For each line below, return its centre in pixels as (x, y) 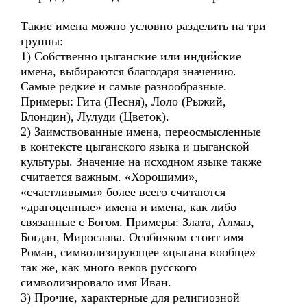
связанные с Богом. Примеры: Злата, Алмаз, (137, 222)
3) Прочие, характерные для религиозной (130, 297)
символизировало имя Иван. (96, 282)
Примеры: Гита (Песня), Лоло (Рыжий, (123, 101)
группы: (42, 41)
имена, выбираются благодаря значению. (128, 71)
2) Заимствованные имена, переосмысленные (141, 132)
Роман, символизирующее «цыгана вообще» (138, 252)
